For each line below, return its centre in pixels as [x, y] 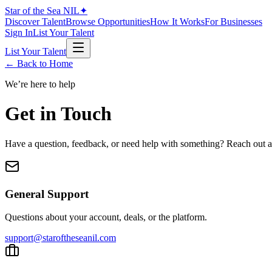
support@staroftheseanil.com [60, 238]
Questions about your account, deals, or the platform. [106, 217]
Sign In [19, 32]
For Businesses [233, 22]
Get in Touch [58, 114]
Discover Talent [35, 22]
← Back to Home [39, 63]
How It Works [177, 22]
